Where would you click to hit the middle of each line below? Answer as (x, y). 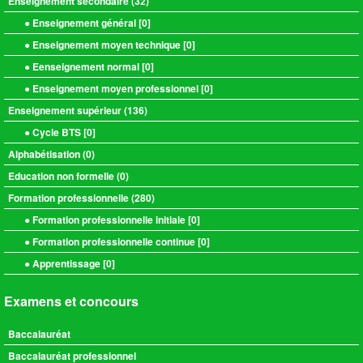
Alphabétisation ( (47, 154)
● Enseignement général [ (83, 23)
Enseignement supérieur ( (68, 110)
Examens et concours (71, 301)
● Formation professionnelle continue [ (113, 241)
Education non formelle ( (64, 176)
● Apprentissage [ (65, 263)
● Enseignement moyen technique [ (105, 45)
